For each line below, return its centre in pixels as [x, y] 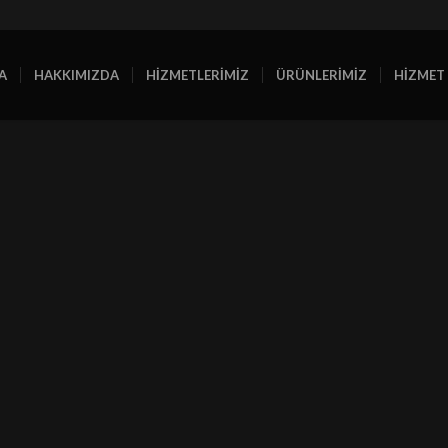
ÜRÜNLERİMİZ [321, 75]
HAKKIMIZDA [76, 75]
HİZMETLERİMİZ [197, 75]
